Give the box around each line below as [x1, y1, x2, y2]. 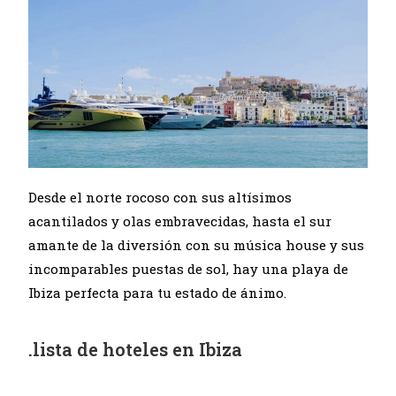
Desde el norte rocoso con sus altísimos [28, 187, 293, 206]
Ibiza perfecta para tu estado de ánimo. [28, 283, 287, 301]
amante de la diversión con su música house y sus [28, 235, 365, 254]
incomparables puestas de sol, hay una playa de [28, 259, 349, 278]
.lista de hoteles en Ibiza [28, 337, 243, 361]
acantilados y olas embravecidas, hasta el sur [28, 211, 332, 230]
